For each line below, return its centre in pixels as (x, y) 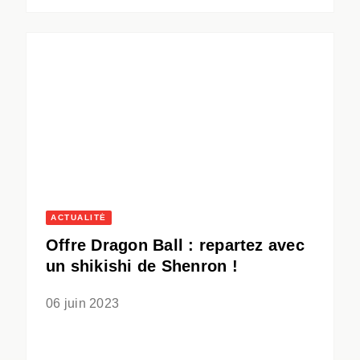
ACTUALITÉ (79, 218)
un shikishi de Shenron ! (142, 266)
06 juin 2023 (83, 304)
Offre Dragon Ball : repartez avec (175, 245)
